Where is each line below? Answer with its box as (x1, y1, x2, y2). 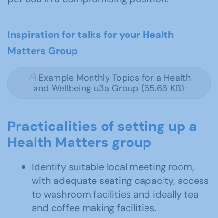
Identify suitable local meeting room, (32, 161, 194, 173)
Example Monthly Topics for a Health (36, 72, 191, 84)
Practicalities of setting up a (7, 117, 197, 135)
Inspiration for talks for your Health (7, 28, 174, 41)
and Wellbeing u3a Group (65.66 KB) (33, 82, 185, 94)
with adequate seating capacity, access (32, 174, 209, 187)
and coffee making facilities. (32, 201, 156, 214)
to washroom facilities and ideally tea (32, 188, 199, 200)
